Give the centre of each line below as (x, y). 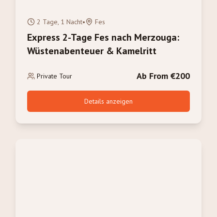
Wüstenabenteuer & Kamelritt (92, 51)
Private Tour (54, 76)
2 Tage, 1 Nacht (60, 22)
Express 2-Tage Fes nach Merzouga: (103, 37)
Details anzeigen (108, 101)
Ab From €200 (163, 76)
